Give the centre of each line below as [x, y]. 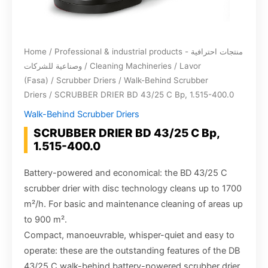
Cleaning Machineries [131, 66]
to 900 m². [45, 220]
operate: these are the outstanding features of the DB [132, 251]
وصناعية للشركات [53, 66]
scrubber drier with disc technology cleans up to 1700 [133, 189]
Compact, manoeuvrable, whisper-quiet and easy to [129, 235]
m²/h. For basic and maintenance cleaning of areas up [133, 204]
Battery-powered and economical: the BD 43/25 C [126, 173]
